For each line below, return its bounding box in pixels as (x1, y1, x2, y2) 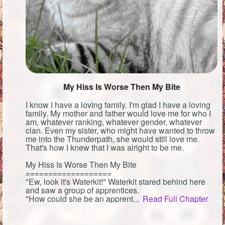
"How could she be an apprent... (26, 193, 141, 205)
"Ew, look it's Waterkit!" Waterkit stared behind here (26, 176, 205, 188)
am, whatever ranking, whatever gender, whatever (26, 116, 202, 128)
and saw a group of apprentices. (26, 184, 139, 196)
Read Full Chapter (143, 193, 208, 205)
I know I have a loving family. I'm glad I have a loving (26, 99, 210, 111)
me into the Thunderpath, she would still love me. (26, 133, 199, 145)
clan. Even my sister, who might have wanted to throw (26, 125, 215, 137)
